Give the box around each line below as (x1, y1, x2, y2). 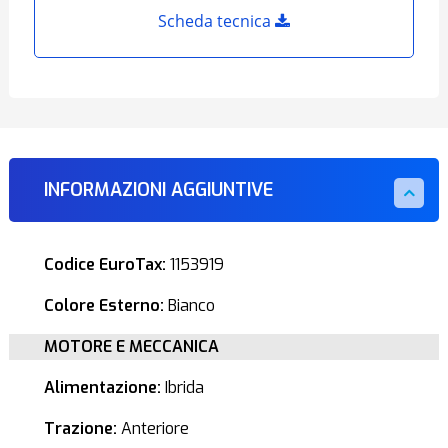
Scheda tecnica (158, 10, 275, 32)
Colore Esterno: (43, 295, 164, 316)
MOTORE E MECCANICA (43, 336, 219, 357)
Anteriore (116, 418, 189, 439)
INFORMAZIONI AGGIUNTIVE (43, 178, 273, 202)
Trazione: (43, 418, 117, 439)
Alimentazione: (43, 377, 161, 398)
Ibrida (160, 377, 204, 398)
